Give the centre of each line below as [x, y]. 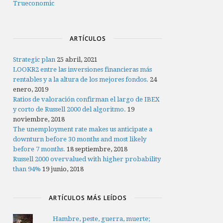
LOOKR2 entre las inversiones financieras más [83, 69]
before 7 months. [39, 149]
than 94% [27, 169]
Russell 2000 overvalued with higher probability [87, 159]
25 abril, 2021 [77, 59]
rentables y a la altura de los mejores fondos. [81, 79]
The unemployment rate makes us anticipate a [83, 129]
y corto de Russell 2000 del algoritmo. [70, 109]
